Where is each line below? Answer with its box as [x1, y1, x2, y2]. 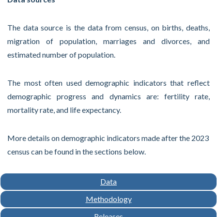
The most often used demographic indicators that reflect [7, 78, 210, 87]
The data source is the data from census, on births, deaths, [7, 23, 210, 32]
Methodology [85, 194, 132, 203]
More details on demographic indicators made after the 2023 [7, 133, 209, 142]
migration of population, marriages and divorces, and [7, 36, 210, 46]
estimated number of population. [7, 50, 115, 59]
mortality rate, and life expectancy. [7, 105, 121, 114]
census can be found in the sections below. [7, 147, 147, 156]
